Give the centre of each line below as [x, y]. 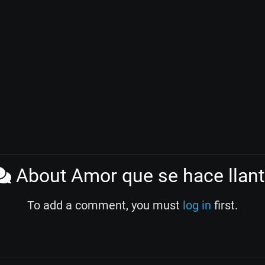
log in [197, 206]
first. [224, 206]
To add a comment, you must [105, 206]
